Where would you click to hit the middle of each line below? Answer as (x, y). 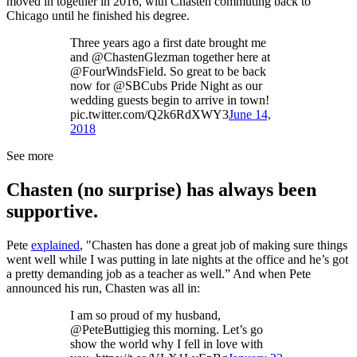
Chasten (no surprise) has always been (161, 190)
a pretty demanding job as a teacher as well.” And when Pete (159, 274)
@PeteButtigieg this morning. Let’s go (167, 330)
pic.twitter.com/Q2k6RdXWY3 (149, 115)
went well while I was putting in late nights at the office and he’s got (177, 260)
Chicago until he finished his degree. (98, 16)
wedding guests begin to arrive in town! (170, 100)
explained (55, 245)
